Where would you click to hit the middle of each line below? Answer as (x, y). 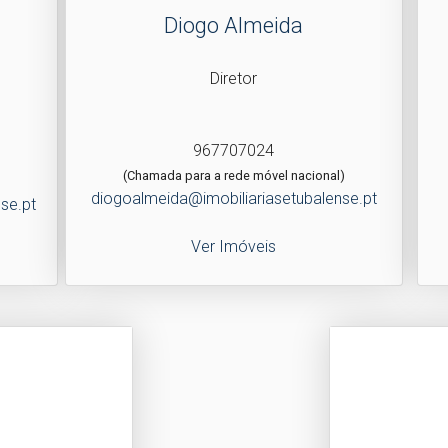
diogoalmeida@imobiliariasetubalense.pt (233, 198)
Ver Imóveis (234, 246)
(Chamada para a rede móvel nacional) (233, 175)
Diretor (234, 78)
